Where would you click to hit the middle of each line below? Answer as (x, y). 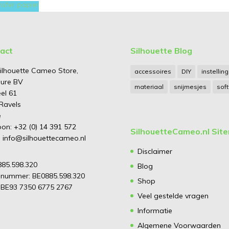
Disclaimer (155, 152)
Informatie (155, 211)
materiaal (149, 87)
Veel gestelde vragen (173, 196)
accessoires (153, 72)
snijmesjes (190, 87)
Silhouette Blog (161, 51)
